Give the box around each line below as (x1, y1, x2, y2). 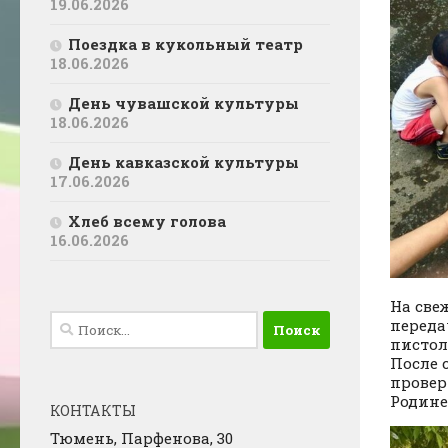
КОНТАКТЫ (50, 401, 136, 421)
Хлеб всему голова (68, 211, 226, 232)
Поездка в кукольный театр (68, 34, 303, 55)
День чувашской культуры (68, 93, 299, 114)
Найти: (49, 312, 107, 333)
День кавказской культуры (68, 152, 299, 173)
